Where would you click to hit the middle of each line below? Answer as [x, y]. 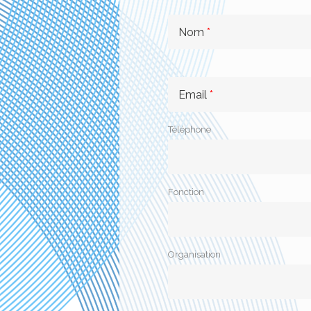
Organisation [194, 254]
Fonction [186, 192]
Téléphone [190, 129]
